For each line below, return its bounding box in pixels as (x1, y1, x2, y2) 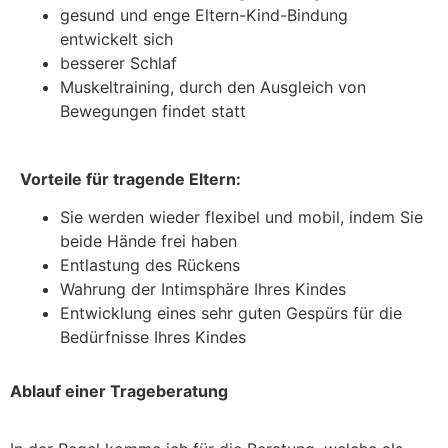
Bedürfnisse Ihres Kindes (60, 326, 246, 347)
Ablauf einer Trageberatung (10, 380, 228, 401)
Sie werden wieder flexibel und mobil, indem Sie (60, 206, 423, 227)
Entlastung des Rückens (60, 254, 240, 275)
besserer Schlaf (60, 52, 177, 73)
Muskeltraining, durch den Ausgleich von (60, 76, 366, 97)
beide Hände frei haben (60, 230, 237, 251)
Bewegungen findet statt (60, 100, 246, 121)
